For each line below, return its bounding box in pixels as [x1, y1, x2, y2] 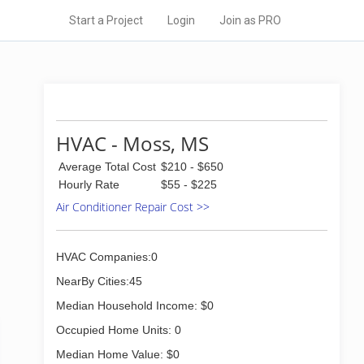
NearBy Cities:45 [56, 275, 142, 288]
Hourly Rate [58, 178, 119, 191]
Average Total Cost [58, 160, 156, 173]
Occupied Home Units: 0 [56, 323, 181, 336]
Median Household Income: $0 [56, 299, 214, 312]
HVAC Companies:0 [56, 250, 158, 263]
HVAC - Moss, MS [56, 130, 209, 157]
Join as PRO [219, 14, 281, 27]
